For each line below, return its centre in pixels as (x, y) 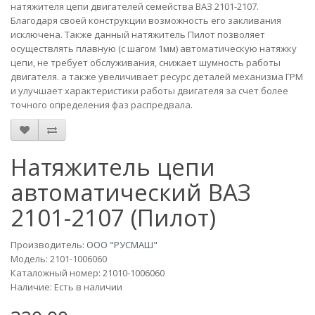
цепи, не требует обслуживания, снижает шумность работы (146, 63)
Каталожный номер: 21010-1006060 (88, 273)
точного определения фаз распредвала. (102, 105)
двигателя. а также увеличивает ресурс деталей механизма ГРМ (157, 77)
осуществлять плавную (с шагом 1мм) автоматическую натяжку (154, 49)
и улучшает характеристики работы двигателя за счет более (149, 91)
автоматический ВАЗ (131, 192)
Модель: (30, 259)
